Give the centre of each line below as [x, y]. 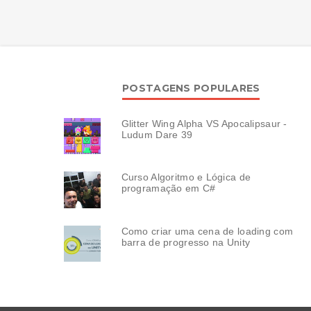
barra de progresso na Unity [186, 242]
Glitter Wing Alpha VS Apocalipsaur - [204, 123]
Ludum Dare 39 [157, 134]
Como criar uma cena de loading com [207, 231]
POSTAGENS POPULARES [191, 88]
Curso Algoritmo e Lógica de [186, 177]
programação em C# [168, 188]
